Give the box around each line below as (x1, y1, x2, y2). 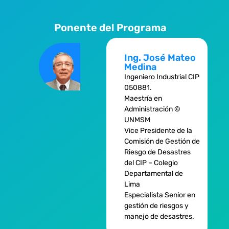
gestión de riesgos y (124, 201, 189, 210)
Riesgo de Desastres (124, 147, 191, 156)
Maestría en (124, 94, 162, 103)
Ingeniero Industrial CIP (124, 72, 199, 81)
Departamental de (124, 169, 183, 178)
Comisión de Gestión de (124, 136, 200, 146)
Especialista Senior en (124, 190, 195, 199)
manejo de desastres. (124, 212, 194, 221)
